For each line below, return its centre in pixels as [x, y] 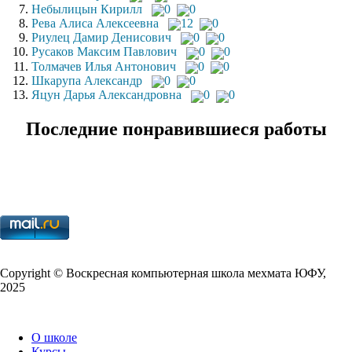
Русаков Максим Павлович [104, 52]
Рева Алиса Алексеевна [95, 23]
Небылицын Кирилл [87, 9]
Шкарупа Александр [87, 81]
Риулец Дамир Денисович [101, 38]
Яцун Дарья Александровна [106, 95]
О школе [54, 337]
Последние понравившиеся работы [176, 128]
